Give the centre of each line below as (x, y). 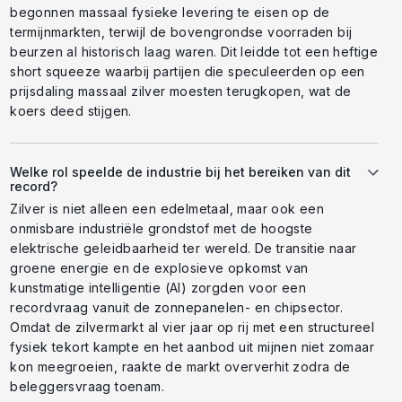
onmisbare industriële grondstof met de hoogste (162, 229)
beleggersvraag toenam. (87, 387)
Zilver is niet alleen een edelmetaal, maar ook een (167, 209)
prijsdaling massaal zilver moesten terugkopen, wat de (181, 92)
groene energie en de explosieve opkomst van (159, 268)
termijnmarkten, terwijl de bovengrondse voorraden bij (181, 32)
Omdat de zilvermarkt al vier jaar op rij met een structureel (192, 328)
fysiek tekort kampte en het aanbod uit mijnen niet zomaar (192, 347)
